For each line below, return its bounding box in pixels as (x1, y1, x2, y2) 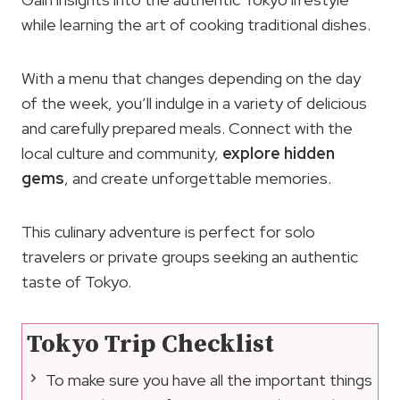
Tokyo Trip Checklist (27, 328, 274, 360)
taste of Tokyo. (21, 271, 131, 292)
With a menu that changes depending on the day (21, 67, 361, 88)
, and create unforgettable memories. (64, 167, 331, 188)
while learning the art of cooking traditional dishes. (21, 13, 371, 35)
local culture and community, (21, 142, 222, 163)
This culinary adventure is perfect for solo (21, 221, 315, 242)
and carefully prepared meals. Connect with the (21, 117, 353, 138)
